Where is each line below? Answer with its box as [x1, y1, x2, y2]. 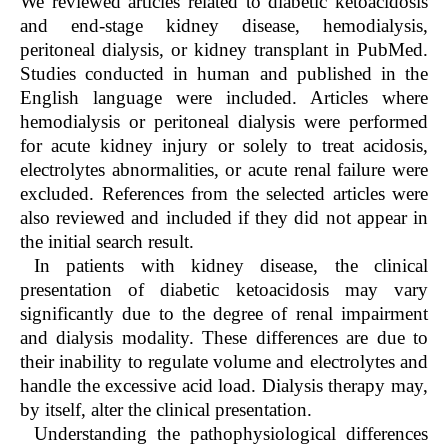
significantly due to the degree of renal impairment [20, 302, 428, 324]
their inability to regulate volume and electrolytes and [20, 350, 428, 372]
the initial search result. [20, 230, 194, 252]
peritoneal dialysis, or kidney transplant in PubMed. [20, 38, 428, 60]
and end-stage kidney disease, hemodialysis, [20, 14, 428, 36]
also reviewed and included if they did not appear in [20, 206, 428, 228]
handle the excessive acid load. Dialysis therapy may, [20, 374, 428, 396]
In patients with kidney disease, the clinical [34, 254, 428, 276]
